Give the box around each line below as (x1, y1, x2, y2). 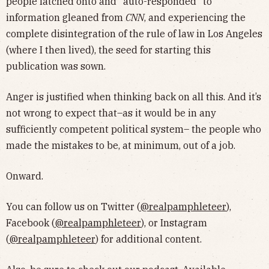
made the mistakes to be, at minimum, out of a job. (6, 139, 235, 151)
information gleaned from (6, 11, 125, 23)
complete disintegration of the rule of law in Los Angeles (6, 27, 262, 40)
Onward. (6, 169, 43, 182)
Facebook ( (6, 216, 55, 229)
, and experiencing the (144, 11, 246, 23)
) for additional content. (95, 232, 202, 245)
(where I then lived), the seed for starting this (6, 43, 211, 56)
